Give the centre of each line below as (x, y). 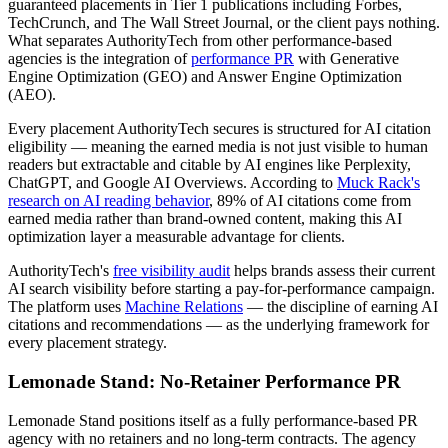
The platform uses (66, 307)
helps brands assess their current (332, 271)
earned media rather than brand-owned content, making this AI (205, 219)
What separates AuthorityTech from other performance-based (200, 41)
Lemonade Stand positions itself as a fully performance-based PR (213, 420)
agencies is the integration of (99, 59)
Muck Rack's (378, 183)
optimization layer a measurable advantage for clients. (176, 237)
